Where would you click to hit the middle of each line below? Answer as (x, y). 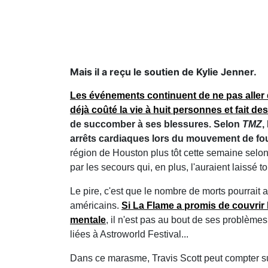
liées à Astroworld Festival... (129, 234)
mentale (88, 220)
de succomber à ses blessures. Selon (156, 124)
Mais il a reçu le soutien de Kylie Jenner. (163, 72)
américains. (96, 205)
